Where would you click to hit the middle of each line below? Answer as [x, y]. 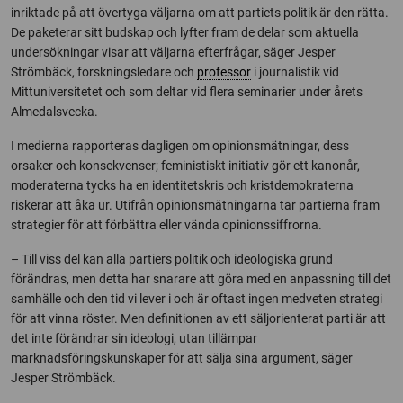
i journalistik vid [295, 72]
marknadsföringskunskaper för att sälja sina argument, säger [182, 358]
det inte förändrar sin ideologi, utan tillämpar [134, 338]
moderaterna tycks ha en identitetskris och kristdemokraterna [182, 185]
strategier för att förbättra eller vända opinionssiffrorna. [166, 224]
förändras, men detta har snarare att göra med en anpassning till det [201, 278]
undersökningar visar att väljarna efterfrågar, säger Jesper [173, 52]
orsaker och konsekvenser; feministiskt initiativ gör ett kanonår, [185, 165]
